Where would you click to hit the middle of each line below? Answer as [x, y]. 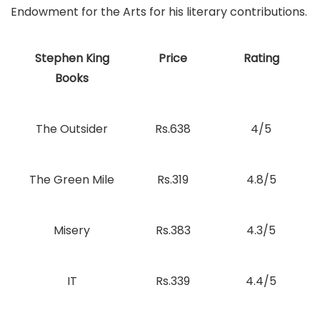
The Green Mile [72, 180]
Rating [261, 58]
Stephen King [72, 58]
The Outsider [72, 129]
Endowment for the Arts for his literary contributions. [159, 12]
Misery [72, 230]
